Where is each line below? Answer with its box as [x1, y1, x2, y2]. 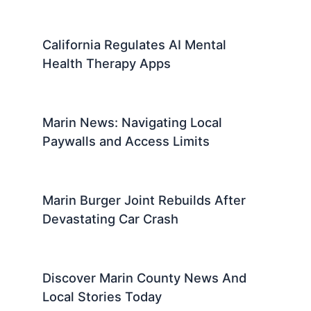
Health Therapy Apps [42, 56, 171, 72]
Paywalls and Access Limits [42, 133, 210, 149]
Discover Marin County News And [42, 269, 247, 285]
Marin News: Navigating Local [42, 115, 223, 131]
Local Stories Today [42, 288, 162, 304]
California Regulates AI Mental [42, 37, 227, 53]
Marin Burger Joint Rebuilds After [42, 192, 246, 208]
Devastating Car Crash [42, 210, 179, 226]
